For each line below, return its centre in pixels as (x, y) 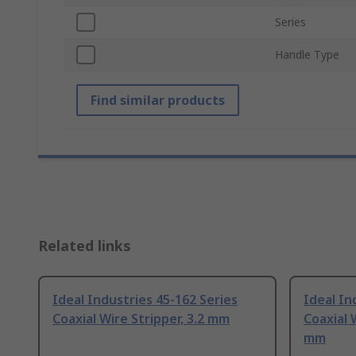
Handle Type (307, 55)
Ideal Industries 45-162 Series (145, 300)
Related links (85, 246)
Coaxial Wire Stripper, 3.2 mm (141, 319)
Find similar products (158, 101)
